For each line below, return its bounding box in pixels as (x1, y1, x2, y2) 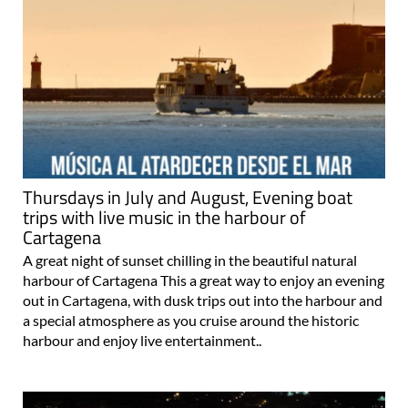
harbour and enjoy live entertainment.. (23, 331, 261, 350)
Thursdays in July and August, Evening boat (23, 183, 352, 212)
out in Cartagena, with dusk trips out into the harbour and (23, 291, 382, 310)
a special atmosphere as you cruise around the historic (23, 311, 359, 330)
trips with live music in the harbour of (23, 203, 306, 232)
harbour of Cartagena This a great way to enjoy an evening (23, 271, 384, 290)
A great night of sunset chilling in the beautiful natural (23, 251, 357, 270)
